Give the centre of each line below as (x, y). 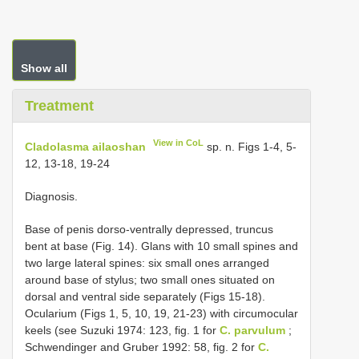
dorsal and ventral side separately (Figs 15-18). (145, 296)
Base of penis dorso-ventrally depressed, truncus (149, 229)
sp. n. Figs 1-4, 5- (250, 146)
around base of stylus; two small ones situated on (150, 279)
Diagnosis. (51, 196)
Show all (44, 68)
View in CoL (179, 143)
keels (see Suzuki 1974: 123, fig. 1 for (122, 330)
